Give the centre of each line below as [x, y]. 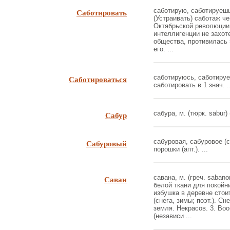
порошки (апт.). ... [181, 149]
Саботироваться [98, 79]
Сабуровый [107, 143]
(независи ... [173, 216]
